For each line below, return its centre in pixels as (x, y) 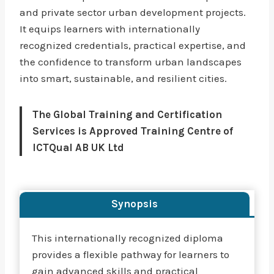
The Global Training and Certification (127, 114)
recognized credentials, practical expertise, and (133, 45)
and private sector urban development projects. (133, 12)
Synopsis (135, 204)
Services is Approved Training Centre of (133, 131)
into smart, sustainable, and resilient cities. (123, 78)
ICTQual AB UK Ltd (78, 147)
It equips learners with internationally (110, 29)
